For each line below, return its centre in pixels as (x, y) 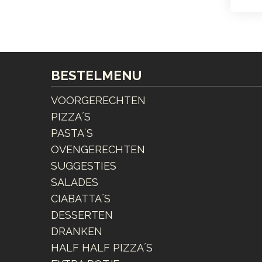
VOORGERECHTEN (98, 101)
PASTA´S (72, 133)
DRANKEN (77, 232)
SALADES (75, 182)
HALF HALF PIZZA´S (102, 248)
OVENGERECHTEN (98, 150)
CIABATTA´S (81, 199)
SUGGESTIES (84, 166)
